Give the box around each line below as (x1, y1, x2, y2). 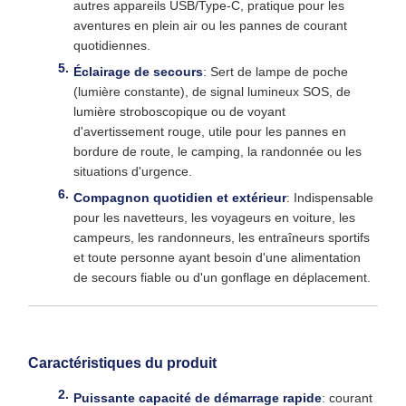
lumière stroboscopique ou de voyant (73, 104, 285, 119)
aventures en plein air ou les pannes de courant (73, 18, 347, 33)
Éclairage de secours (73, 64, 203, 79)
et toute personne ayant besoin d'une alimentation (73, 250, 361, 265)
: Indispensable (286, 190, 373, 205)
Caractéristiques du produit (28, 355, 217, 371)
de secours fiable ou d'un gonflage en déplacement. (73, 270, 371, 285)
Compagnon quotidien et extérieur (73, 190, 286, 205)
